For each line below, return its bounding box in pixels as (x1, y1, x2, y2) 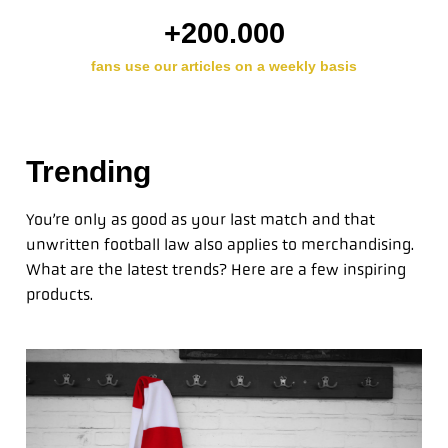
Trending (26, 154, 151, 188)
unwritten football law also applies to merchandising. (26, 233, 414, 255)
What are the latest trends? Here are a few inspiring (26, 258, 406, 280)
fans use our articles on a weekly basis (91, 57, 357, 74)
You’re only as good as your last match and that (26, 208, 375, 230)
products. (26, 283, 93, 305)
